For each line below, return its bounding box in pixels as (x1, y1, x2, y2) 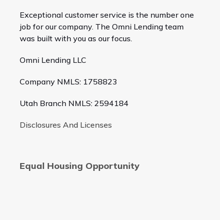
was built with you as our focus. (19, 33, 132, 44)
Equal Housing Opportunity (19, 160, 139, 172)
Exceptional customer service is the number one (19, 10, 194, 20)
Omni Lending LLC (19, 55, 86, 65)
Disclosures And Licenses (19, 120, 112, 130)
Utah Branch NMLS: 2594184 (19, 98, 129, 109)
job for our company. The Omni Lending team (19, 22, 184, 32)
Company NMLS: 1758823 (19, 77, 117, 87)
